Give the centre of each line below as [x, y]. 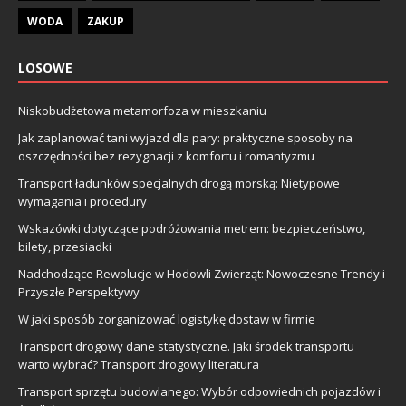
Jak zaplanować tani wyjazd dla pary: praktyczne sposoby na [185, 137]
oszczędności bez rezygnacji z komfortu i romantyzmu [166, 155]
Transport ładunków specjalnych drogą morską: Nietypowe [179, 183]
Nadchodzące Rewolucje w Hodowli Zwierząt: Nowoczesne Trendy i [202, 273]
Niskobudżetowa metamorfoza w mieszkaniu [142, 110]
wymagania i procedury [82, 201]
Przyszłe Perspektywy [79, 291]
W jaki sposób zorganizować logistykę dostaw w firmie [167, 319]
